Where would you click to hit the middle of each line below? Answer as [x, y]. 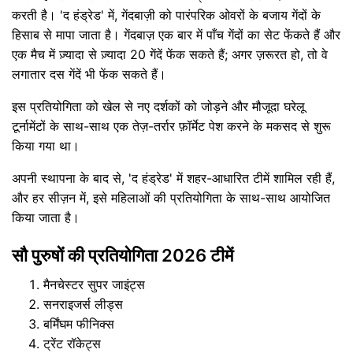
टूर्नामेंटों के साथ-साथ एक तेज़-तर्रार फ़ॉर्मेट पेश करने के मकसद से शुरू [171, 126]
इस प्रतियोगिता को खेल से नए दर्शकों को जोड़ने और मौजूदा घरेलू [158, 106]
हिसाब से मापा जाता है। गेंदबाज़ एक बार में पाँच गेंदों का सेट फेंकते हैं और [176, 35]
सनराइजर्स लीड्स [83, 304]
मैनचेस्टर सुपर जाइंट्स [94, 284]
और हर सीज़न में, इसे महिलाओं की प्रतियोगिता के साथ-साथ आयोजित [171, 198]
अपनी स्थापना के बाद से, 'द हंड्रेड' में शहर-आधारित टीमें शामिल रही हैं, [173, 178]
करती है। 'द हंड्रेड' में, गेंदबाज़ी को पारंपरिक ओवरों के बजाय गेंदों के [166, 15]
